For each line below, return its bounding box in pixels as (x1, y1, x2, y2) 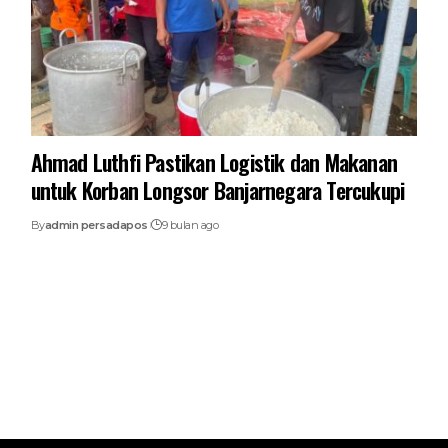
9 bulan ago (161, 217, 219, 232)
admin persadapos (44, 217, 148, 232)
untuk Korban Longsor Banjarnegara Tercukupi (30, 173, 405, 206)
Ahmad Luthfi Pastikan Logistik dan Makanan (30, 145, 398, 178)
